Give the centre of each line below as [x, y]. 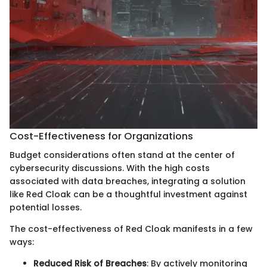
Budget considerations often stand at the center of [122, 155]
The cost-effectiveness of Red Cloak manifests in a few [131, 229]
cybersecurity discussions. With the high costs [110, 168]
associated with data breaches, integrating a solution [128, 181]
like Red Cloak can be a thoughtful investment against [128, 195]
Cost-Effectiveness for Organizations [101, 136]
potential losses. [46, 208]
